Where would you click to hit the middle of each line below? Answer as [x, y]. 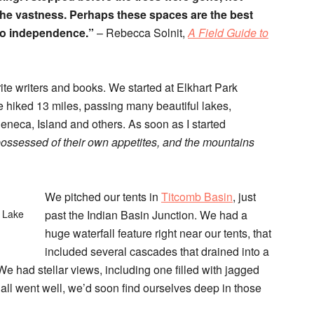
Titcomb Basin [197, 197]
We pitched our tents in [103, 197]
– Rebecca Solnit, [141, 33]
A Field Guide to [228, 33]
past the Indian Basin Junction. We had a [146, 215]
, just [244, 197]
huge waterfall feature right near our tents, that [158, 233]
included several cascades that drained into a [157, 251]
